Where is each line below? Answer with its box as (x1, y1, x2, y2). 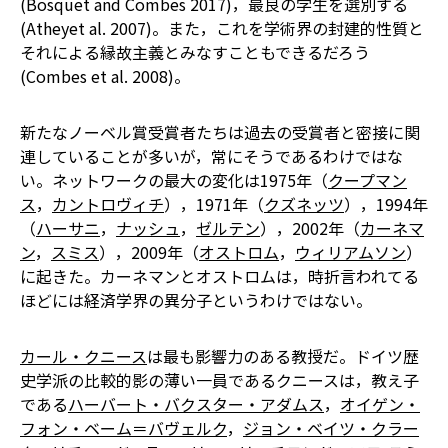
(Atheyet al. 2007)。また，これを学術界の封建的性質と (20, 16, 424, 40)
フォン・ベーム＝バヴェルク (20, 416, 227, 440)
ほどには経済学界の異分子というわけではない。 (20, 288, 372, 312)
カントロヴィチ (52, 192, 164, 216)
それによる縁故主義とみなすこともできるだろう (20, 40, 370, 64)
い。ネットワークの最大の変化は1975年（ (20, 168, 328, 192)
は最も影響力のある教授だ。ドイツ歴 (147, 344, 419, 368)
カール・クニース (20, 344, 147, 368)
